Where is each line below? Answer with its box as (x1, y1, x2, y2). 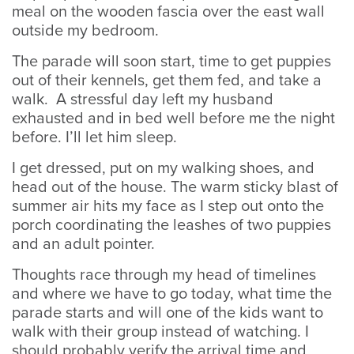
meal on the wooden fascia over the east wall (12, 2, 325, 21)
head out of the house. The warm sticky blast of (12, 178, 338, 197)
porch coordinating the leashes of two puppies (12, 216, 331, 235)
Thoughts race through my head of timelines (12, 265, 316, 284)
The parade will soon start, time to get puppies (12, 52, 331, 71)
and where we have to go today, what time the (12, 284, 332, 303)
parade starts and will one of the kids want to (12, 303, 323, 322)
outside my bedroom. (12, 21, 159, 40)
